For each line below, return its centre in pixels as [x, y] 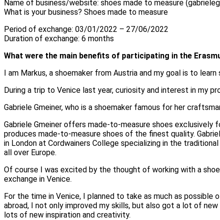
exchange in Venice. [38, 179]
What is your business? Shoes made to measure [86, 12]
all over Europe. [32, 153]
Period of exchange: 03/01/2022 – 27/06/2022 [86, 29]
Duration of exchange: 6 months [59, 39]
